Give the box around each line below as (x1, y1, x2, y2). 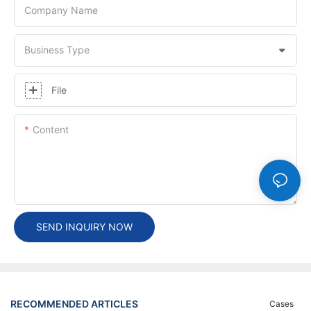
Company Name (24, 3, 98, 16)
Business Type (24, 43, 90, 56)
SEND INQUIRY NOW (36, 220, 133, 233)
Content (33, 123, 69, 135)
